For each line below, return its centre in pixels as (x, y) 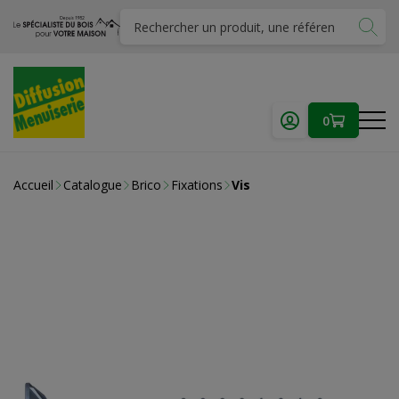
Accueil (33, 185)
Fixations (196, 185)
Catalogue (92, 185)
